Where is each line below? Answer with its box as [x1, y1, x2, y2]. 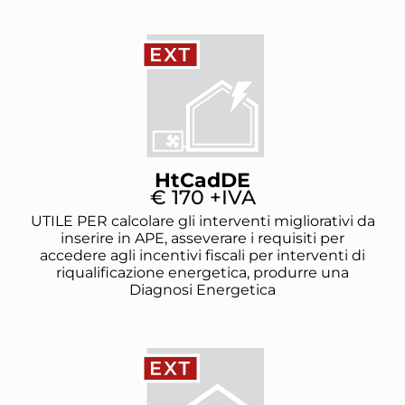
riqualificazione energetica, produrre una [56, 264, 349, 282]
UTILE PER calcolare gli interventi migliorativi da [30, 212, 375, 231]
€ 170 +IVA [149, 185, 256, 211]
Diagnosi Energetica [129, 281, 276, 299]
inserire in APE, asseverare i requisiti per [61, 230, 344, 248]
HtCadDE [155, 168, 250, 193]
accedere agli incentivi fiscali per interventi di [40, 247, 365, 265]
